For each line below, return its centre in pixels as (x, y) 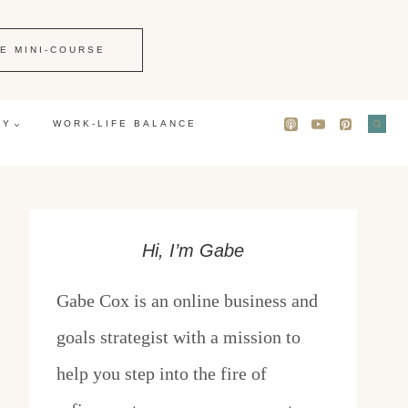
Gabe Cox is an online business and (187, 301)
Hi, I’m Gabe (193, 251)
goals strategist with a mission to (178, 337)
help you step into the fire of (162, 374)
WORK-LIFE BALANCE (124, 124)
